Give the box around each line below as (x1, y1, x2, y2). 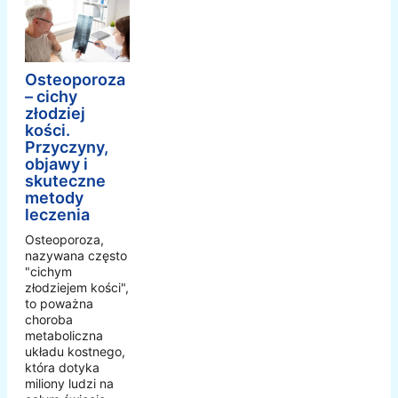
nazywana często (25, 248, 127, 264)
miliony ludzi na (25, 376, 114, 392)
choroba (25, 312, 73, 328)
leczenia (25, 205, 90, 225)
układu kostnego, (25, 344, 125, 360)
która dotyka (25, 360, 99, 376)
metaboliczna (25, 328, 103, 344)
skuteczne (25, 171, 106, 191)
